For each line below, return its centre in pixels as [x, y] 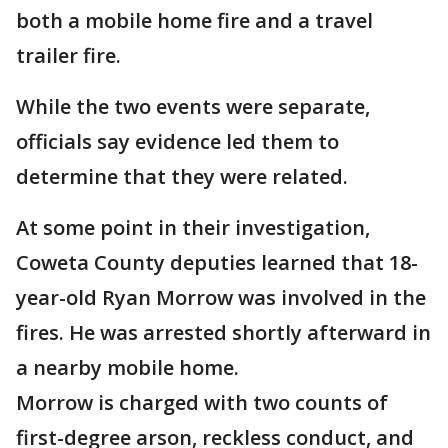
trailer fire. [68, 56]
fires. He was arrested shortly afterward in [223, 333]
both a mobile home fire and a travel [194, 21]
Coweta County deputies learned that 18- [217, 263]
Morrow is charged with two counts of [202, 403]
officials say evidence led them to [177, 142]
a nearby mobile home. [127, 368]
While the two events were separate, [193, 107]
